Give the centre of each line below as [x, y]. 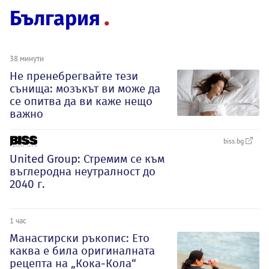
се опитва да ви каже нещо [81, 101]
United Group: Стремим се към [87, 159]
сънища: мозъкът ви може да [85, 89]
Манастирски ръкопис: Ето [80, 238]
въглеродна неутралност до [83, 171]
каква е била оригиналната [82, 250]
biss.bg [234, 141]
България [55, 18]
